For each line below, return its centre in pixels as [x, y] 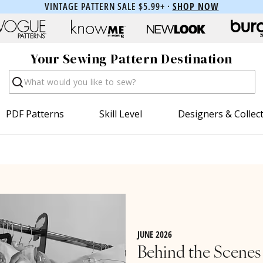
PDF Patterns [35, 114]
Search [23, 75]
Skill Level [121, 114]
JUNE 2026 [155, 234]
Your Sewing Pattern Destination [131, 59]
